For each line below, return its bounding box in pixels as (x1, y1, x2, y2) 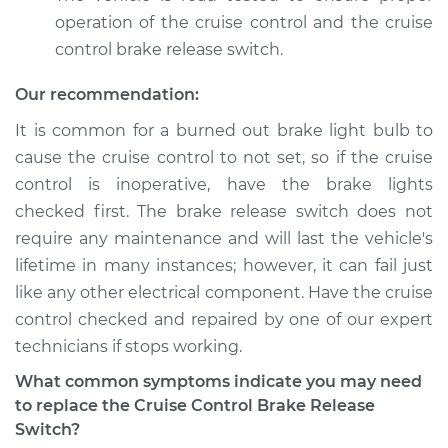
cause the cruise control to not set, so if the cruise (15, 148, 433, 167)
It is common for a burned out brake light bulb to (15, 121, 433, 140)
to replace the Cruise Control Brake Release (15, 396, 375, 415)
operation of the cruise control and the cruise (55, 13, 433, 32)
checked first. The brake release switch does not (15, 202, 433, 221)
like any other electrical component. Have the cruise (15, 283, 433, 302)
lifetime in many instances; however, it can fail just (15, 256, 433, 275)
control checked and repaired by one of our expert (15, 310, 433, 329)
